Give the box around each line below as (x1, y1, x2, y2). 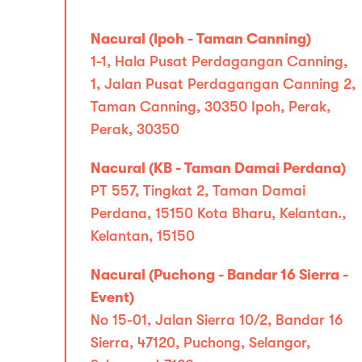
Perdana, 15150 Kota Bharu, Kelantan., (90, 205, 346, 221)
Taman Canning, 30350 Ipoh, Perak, (90, 99, 330, 115)
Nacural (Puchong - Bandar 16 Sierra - (90, 267, 348, 283)
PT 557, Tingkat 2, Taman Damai (90, 183, 305, 199)
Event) (90, 289, 134, 305)
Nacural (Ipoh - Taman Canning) (90, 31, 311, 47)
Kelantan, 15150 (90, 228, 195, 244)
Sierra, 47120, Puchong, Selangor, (90, 335, 310, 351)
